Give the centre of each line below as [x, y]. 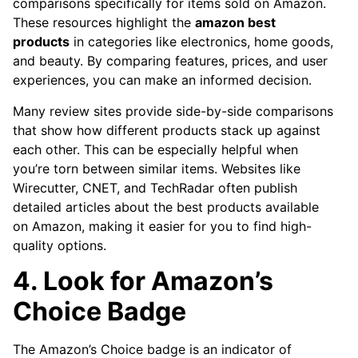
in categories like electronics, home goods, [201, 42]
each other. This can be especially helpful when [155, 149]
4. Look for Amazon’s [143, 281]
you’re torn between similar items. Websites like [157, 168]
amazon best [235, 23]
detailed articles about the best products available [166, 207]
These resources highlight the [104, 23]
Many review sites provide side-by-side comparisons [173, 111]
